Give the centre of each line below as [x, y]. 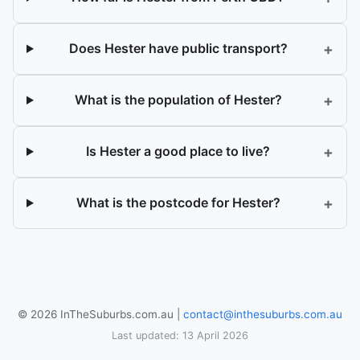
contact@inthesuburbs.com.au [263, 314]
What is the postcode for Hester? [178, 203]
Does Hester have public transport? [178, 49]
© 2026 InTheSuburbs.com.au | [100, 314]
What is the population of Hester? [178, 100]
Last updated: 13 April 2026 [180, 336]
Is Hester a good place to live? [178, 151]
